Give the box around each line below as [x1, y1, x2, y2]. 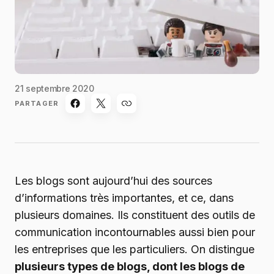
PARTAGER [15, 98, 59, 108]
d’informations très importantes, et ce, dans [15, 191, 234, 205]
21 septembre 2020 [15, 83, 94, 94]
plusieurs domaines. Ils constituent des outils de [15, 209, 255, 222]
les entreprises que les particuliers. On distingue [15, 243, 254, 256]
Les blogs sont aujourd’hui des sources [15, 174, 212, 188]
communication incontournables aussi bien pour [15, 226, 255, 239]
